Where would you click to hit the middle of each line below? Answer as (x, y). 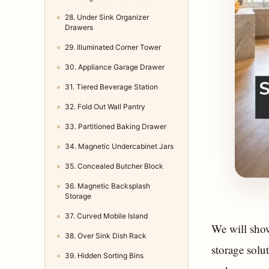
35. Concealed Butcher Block (114, 166)
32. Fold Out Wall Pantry (105, 107)
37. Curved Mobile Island (106, 216)
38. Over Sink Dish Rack (106, 236)
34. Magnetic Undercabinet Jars (119, 147)
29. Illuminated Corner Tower (113, 47)
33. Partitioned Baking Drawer (116, 127)
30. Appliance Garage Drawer (115, 67)
